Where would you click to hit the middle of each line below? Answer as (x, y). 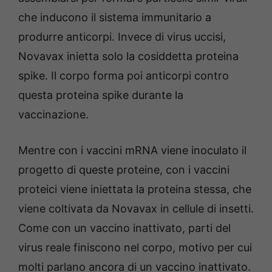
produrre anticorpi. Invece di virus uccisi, (122, 37)
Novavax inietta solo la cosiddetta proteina (128, 56)
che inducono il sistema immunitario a (115, 17)
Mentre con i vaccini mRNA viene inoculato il (132, 150)
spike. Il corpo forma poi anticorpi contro (124, 76)
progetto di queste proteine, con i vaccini (124, 170)
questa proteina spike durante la (101, 95)
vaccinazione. (53, 114)
